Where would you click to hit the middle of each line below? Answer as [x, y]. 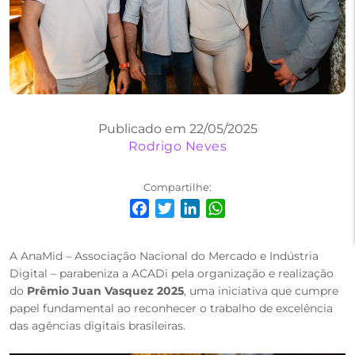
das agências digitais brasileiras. [97, 326]
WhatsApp [233, 231]
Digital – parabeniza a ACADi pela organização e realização [172, 273]
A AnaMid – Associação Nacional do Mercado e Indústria [164, 256]
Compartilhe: [177, 187]
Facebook [155, 231]
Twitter [173, 231]
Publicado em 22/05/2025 [177, 129]
